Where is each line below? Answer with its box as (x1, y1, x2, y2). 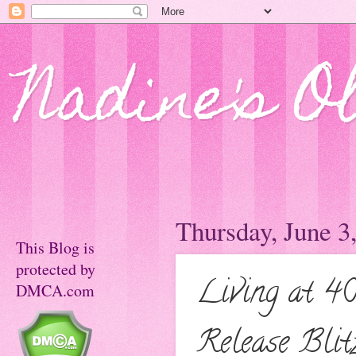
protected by (16, 258, 95, 280)
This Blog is (16, 237, 95, 258)
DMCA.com (16, 280, 95, 301)
